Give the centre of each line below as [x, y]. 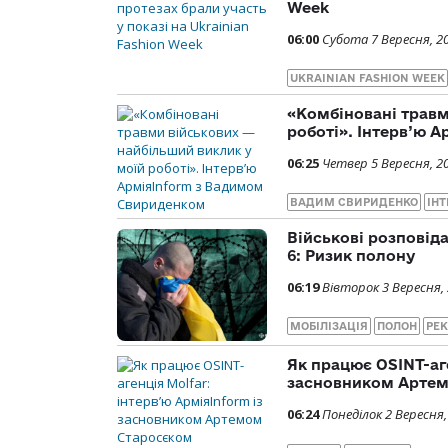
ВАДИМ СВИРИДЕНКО [354, 201]
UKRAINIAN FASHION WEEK [367, 77]
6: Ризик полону [351, 255]
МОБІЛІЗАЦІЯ [329, 325]
